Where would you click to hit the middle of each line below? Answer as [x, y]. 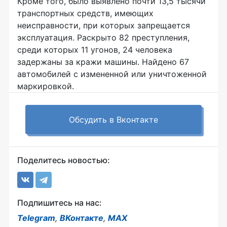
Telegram [36, 218]
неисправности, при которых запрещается [104, 25]
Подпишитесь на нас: [60, 203]
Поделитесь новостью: [64, 160]
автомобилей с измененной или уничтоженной [112, 74]
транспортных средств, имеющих [85, 13]
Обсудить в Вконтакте [113, 120]
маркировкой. [46, 86]
